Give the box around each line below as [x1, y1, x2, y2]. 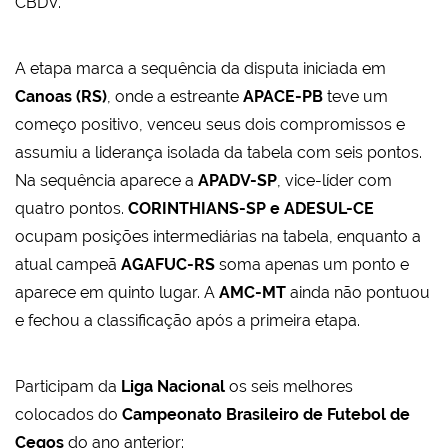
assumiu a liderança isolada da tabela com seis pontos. [15, 143, 422, 163]
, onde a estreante [107, 87, 243, 107]
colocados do [15, 405, 122, 425]
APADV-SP [198, 171, 277, 191]
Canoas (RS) [15, 87, 107, 107]
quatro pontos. [15, 199, 128, 219]
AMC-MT [219, 283, 286, 303]
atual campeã [15, 255, 121, 275]
